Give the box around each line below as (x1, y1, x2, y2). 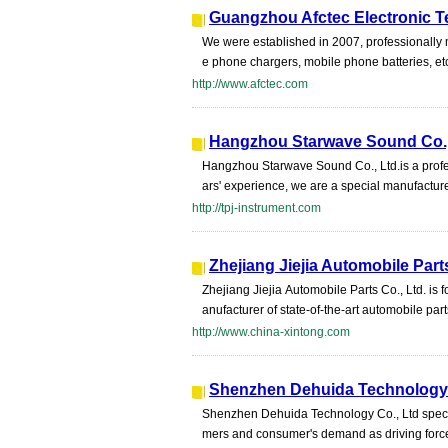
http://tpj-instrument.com (192, 201, 321, 215)
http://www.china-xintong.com (192, 325, 350, 339)
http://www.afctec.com (192, 77, 308, 91)
